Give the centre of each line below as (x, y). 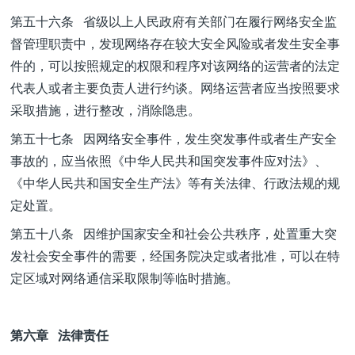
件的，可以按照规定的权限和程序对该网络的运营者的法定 (175, 65)
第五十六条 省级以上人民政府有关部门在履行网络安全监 (174, 21)
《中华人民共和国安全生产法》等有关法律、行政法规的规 (175, 183)
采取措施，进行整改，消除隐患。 (105, 110)
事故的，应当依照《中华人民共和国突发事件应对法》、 (169, 160)
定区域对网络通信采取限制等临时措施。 (124, 278)
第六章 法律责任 (59, 335)
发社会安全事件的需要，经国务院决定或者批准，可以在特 (175, 256)
